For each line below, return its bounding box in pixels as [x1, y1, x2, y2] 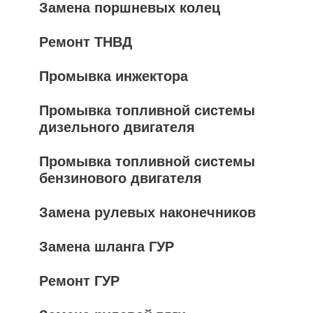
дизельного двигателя [39, 119, 195, 135]
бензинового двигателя [39, 170, 202, 186]
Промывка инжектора [39, 68, 188, 84]
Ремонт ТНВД [39, 34, 132, 50]
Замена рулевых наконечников [39, 205, 256, 220]
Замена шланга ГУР [39, 239, 174, 254]
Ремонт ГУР [39, 273, 119, 289]
